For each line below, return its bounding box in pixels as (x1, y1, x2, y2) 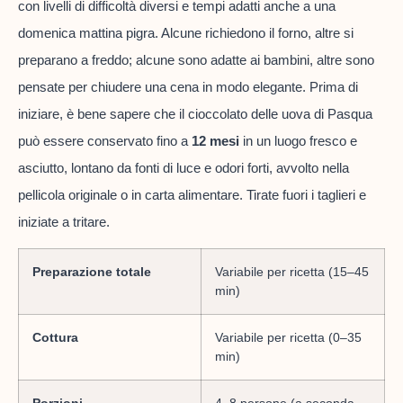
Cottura (32, 330, 78, 345)
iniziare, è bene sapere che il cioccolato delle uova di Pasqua (18, 105, 372, 121)
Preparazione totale (32, 264, 151, 280)
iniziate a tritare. (18, 213, 110, 229)
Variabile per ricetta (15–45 (215, 264, 369, 280)
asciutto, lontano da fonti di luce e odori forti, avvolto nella (18, 159, 349, 175)
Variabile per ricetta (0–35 (215, 330, 362, 345)
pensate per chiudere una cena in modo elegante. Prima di (18, 78, 358, 94)
